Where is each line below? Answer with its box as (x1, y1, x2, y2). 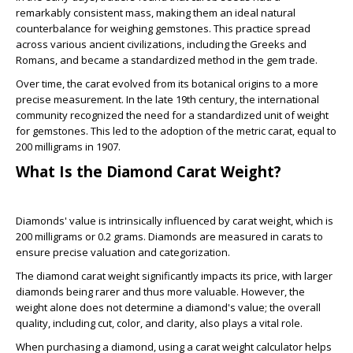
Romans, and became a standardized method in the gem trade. (16, 53, 318, 67)
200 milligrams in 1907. (16, 139, 121, 154)
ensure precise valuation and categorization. (16, 245, 232, 259)
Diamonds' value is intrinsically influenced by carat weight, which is (16, 214, 333, 228)
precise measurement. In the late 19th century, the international (16, 92, 319, 106)
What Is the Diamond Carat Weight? (16, 162, 281, 181)
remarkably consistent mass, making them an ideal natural (16, 6, 295, 20)
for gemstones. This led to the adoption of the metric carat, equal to (16, 124, 336, 138)
